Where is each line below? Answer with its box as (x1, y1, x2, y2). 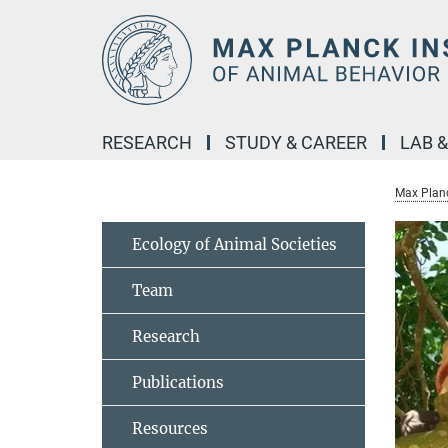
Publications (132, 373, 224, 392)
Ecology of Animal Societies (132, 235, 337, 254)
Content (5, 36, 60, 55)
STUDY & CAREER (225, 132, 367, 153)
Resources (132, 419, 208, 438)
